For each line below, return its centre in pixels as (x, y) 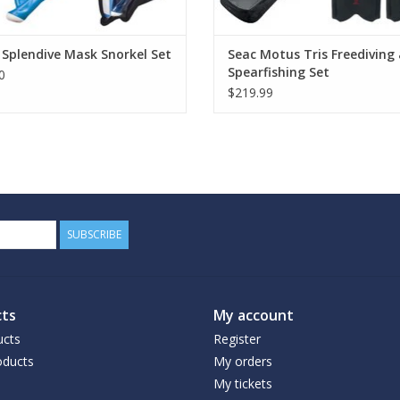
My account (254, 315)
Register (237, 338)
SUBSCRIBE (94, 234)
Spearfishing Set (279, 71)
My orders (243, 361)
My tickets (243, 383)
